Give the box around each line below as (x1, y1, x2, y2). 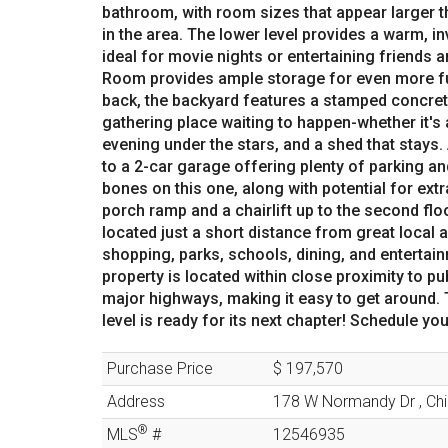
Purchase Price (107, 359, 213, 378)
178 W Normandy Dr (273, 392, 415, 411)
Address (107, 392, 165, 411)
